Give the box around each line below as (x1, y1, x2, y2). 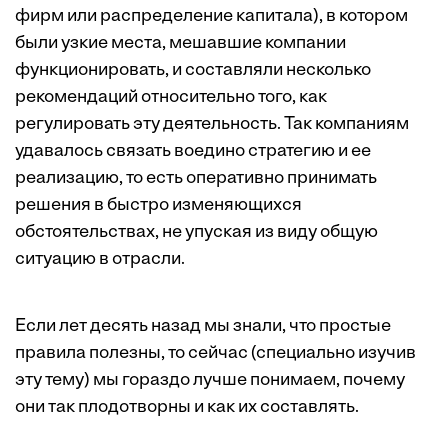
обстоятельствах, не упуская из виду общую (15, 223, 378, 242)
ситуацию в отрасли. (15, 250, 185, 269)
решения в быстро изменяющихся (15, 196, 302, 215)
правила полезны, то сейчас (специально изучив (15, 344, 416, 363)
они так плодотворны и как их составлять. (15, 398, 359, 417)
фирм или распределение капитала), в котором (15, 7, 408, 26)
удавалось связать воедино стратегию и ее (15, 142, 371, 161)
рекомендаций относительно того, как (15, 88, 327, 107)
